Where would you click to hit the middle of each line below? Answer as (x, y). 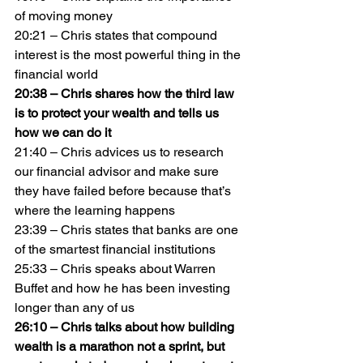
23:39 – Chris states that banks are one (128, 230)
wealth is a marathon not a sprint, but (121, 346)
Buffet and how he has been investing (124, 288)
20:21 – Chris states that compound (117, 35)
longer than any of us (75, 307)
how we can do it (63, 132)
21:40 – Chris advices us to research (121, 152)
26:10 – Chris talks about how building (126, 327)
